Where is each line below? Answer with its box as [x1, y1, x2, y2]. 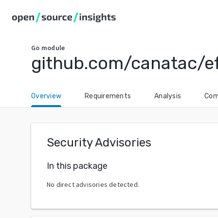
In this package [47, 160, 108, 171]
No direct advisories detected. [47, 180, 139, 189]
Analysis [154, 92, 181, 100]
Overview [31, 92, 61, 100]
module [41, 43, 65, 52]
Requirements [85, 92, 131, 100]
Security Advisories [47, 136, 151, 149]
